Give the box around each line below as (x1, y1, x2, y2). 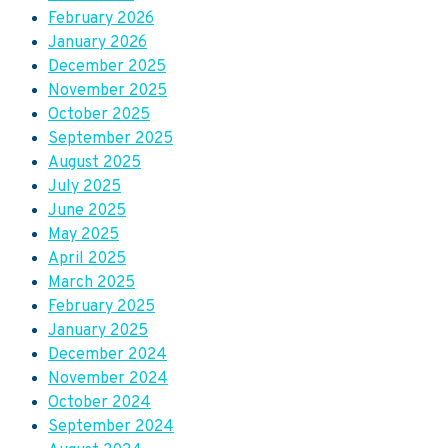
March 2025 (48, 273, 135, 294)
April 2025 (48, 249, 126, 270)
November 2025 (48, 81, 167, 102)
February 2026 (48, 9, 154, 30)
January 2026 (48, 33, 147, 54)
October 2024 (48, 393, 151, 414)
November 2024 (48, 369, 168, 390)
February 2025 (48, 297, 155, 318)
